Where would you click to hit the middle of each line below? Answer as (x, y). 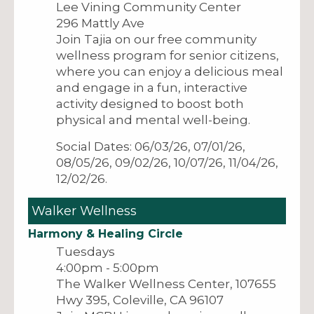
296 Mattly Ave (100, 23)
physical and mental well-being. (153, 120)
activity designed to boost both (150, 103)
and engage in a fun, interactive (152, 87)
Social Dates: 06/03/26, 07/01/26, (151, 146)
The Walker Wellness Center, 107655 (166, 284)
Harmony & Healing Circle (105, 233)
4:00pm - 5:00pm (108, 267)
